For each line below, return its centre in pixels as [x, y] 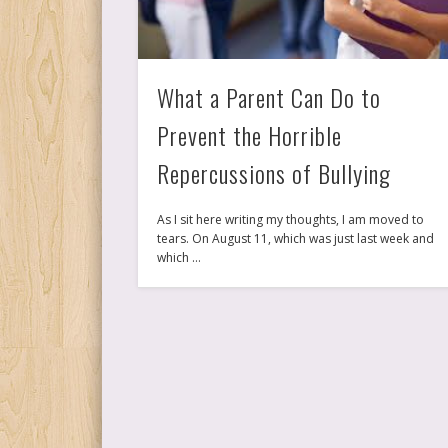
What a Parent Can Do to [269, 97]
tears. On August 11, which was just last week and [296, 239]
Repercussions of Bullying [274, 173]
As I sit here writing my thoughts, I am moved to [291, 220]
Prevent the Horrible [250, 135]
